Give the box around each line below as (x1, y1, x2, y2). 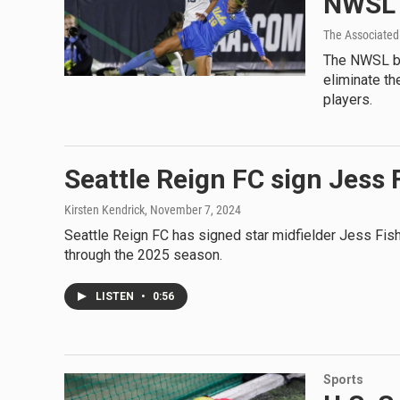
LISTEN (96, 290, 137, 303)
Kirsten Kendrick (64, 203, 145, 217)
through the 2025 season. (64, 246, 222, 263)
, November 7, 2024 (145, 203, 241, 217)
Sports (323, 372, 363, 387)
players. (323, 91, 372, 108)
